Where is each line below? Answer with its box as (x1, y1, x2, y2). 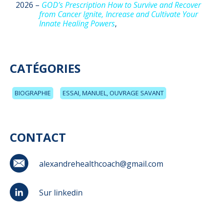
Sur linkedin (39, 187, 83, 198)
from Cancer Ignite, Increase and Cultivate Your (39, 9, 198, 20)
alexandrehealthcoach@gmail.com (39, 158, 163, 170)
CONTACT (10, 129, 66, 145)
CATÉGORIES (10, 60, 81, 76)
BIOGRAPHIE (15, 88, 51, 97)
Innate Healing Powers (39, 18, 115, 29)
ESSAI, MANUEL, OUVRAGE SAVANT (63, 88, 164, 97)
